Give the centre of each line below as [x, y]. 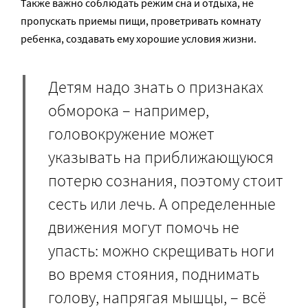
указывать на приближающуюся [161, 157]
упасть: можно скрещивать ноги [161, 251]
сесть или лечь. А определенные [162, 204]
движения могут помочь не [144, 228]
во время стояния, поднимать [154, 274]
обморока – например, [129, 111]
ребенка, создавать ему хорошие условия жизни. [139, 38]
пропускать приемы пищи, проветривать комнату [141, 20]
